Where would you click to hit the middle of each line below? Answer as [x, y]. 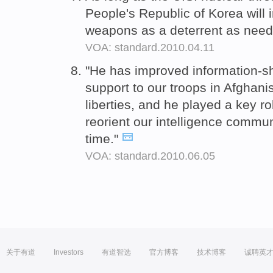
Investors [69, 252]
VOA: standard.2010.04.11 [150, 47]
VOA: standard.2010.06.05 [150, 156]
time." [104, 138]
